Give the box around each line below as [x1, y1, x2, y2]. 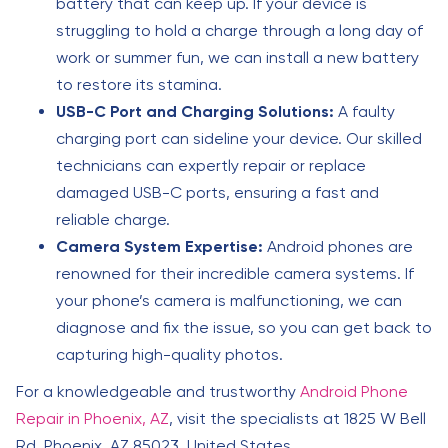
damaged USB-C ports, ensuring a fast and [56, 183, 379, 202]
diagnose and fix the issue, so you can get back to [56, 318, 432, 337]
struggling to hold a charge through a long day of [56, 21, 423, 40]
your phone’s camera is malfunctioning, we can [56, 291, 402, 310]
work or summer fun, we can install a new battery [56, 48, 419, 67]
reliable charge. [56, 210, 170, 229]
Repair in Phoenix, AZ [16, 409, 169, 428]
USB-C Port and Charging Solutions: [56, 102, 334, 121]
